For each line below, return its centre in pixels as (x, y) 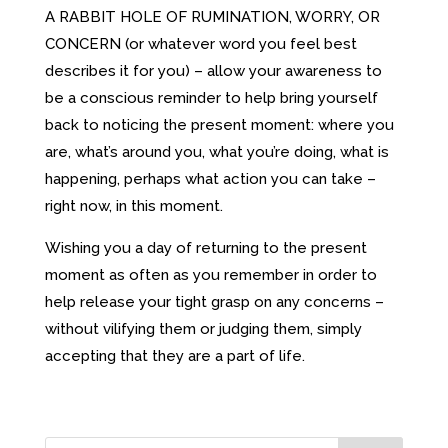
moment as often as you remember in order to (210, 274)
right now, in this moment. (133, 205)
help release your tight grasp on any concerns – (214, 301)
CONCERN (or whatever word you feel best (200, 43)
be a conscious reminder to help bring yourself (211, 97)
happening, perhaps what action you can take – (210, 178)
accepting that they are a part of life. (174, 355)
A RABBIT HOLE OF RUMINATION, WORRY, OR (212, 16)
